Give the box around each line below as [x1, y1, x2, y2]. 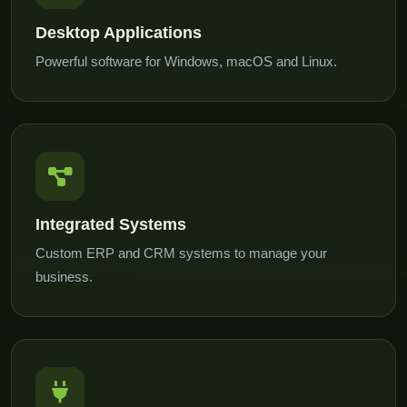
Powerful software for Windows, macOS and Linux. [35, 53, 337, 69]
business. [35, 268, 93, 284]
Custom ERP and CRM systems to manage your [35, 244, 327, 261]
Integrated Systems [35, 214, 186, 233]
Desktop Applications [35, 23, 202, 42]
